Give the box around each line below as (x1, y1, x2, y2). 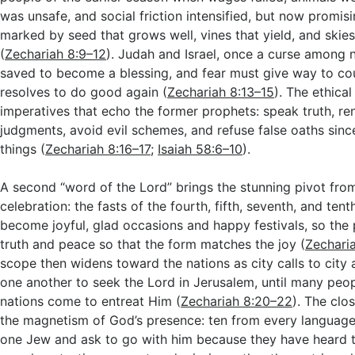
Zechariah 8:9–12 (5, 46, 107, 62)
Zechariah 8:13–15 (167, 84, 275, 100)
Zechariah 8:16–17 (45, 141, 151, 157)
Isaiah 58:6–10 (158, 141, 243, 157)
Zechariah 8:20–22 (181, 293, 293, 309)
